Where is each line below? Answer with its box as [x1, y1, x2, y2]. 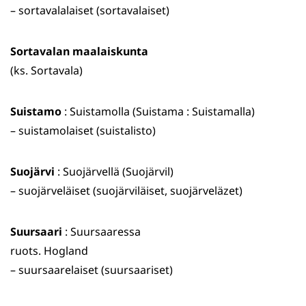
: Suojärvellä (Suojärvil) [55, 164, 173, 180]
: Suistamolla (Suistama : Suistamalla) [61, 104, 255, 120]
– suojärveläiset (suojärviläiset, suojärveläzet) [10, 183, 242, 199]
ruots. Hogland [10, 243, 88, 259]
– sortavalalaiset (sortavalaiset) [10, 3, 169, 18]
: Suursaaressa [62, 224, 141, 240]
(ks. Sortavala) [10, 63, 83, 79]
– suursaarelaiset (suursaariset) [10, 262, 173, 278]
